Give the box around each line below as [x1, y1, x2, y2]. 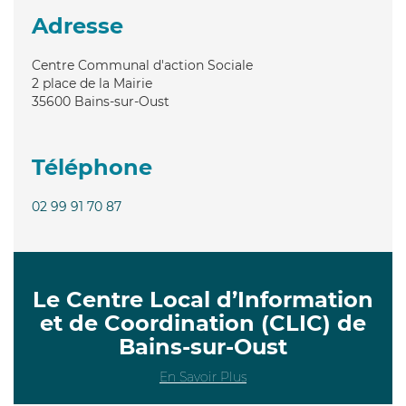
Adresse [32, 12, 123, 39]
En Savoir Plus [159, 368, 246, 385]
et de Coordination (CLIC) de [40, 309, 366, 336]
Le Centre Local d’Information [33, 285, 373, 313]
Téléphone [32, 153, 152, 180]
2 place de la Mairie [32, 74, 152, 92]
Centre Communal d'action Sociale [32, 56, 253, 73]
